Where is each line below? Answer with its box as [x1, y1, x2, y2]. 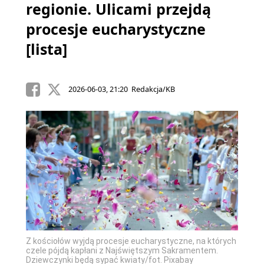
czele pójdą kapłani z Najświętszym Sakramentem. [26, 245, 218, 255]
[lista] [26, 39, 67, 59]
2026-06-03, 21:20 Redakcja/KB [68, 84, 175, 94]
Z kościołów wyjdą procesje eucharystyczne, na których [26, 236, 236, 246]
